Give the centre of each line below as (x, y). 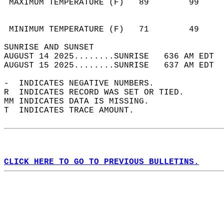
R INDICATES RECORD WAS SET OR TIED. (99, 92)
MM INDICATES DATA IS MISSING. (81, 101)
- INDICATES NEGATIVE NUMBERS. (84, 83)
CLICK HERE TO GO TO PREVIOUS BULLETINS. (101, 162)
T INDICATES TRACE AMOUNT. (74, 110)
